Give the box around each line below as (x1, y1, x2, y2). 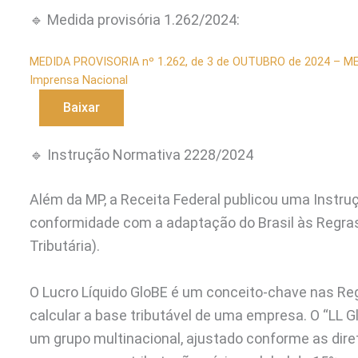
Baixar (63, 99, 100, 115)
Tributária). (30, 237, 100, 255)
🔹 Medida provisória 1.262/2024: (30, 10, 240, 28)
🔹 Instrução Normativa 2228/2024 (30, 146, 253, 164)
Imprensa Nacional (30, 73, 128, 87)
